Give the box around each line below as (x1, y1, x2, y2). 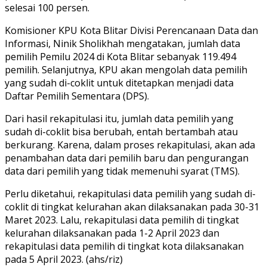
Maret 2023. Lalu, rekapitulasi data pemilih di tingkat (5, 213, 239, 226)
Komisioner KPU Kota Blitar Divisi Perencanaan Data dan (5, 23, 258, 37)
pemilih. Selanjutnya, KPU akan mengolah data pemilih (5, 63, 247, 76)
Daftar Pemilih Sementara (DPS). (5, 89, 149, 103)
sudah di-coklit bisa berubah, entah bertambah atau (5, 125, 238, 138)
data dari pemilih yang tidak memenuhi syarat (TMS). (5, 164, 240, 178)
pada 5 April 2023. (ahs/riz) (5, 252, 123, 266)
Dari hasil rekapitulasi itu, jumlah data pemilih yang (5, 111, 234, 125)
